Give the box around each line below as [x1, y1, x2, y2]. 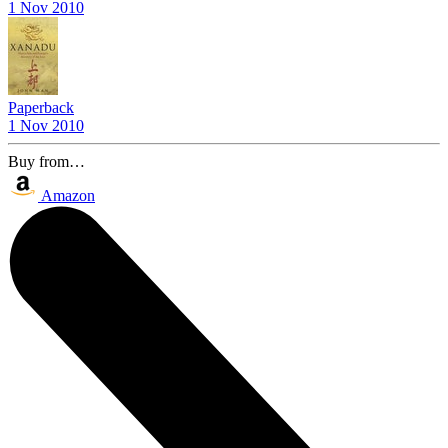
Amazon [41, 186, 95, 204]
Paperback [8, 98, 74, 116]
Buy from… [8, 152, 85, 170]
